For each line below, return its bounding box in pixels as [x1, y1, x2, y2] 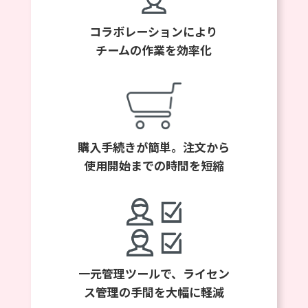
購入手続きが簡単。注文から [78, 138, 230, 156]
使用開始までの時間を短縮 [83, 157, 224, 175]
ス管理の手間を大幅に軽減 [83, 283, 224, 301]
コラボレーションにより [89, 22, 219, 40]
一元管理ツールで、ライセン [78, 265, 230, 283]
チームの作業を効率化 [96, 41, 212, 58]
